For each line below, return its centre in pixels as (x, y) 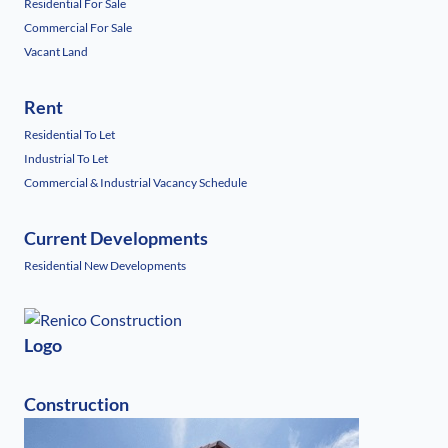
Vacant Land (56, 51)
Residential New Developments (105, 265)
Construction (76, 403)
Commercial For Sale (78, 27)
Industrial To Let (66, 158)
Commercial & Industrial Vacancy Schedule (135, 182)
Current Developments (116, 237)
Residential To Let (69, 134)
